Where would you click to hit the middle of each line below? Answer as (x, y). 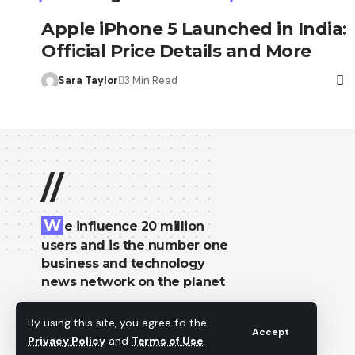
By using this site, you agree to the (117, 323)
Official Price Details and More (176, 52)
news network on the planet (133, 282)
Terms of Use (167, 341)
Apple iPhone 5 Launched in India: (194, 29)
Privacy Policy (67, 341)
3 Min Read (151, 81)
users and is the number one (135, 246)
